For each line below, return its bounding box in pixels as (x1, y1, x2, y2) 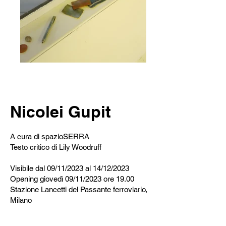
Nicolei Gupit (10, 102, 111, 121)
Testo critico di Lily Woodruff (10, 143, 101, 151)
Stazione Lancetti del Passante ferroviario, (10, 185, 147, 194)
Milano (10, 196, 32, 204)
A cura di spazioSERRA (10, 132, 89, 141)
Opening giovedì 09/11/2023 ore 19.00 (10, 175, 134, 183)
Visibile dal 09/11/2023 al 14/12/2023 (10, 164, 129, 173)
